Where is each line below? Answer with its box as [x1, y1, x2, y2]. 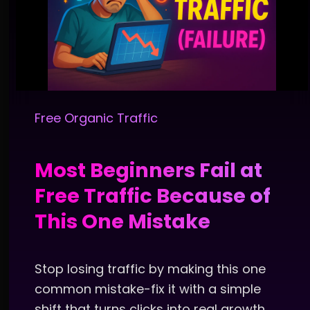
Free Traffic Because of [35, 182, 271, 210]
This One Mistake [35, 208, 210, 236]
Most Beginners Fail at [35, 156, 262, 185]
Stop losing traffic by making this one [35, 260, 266, 278]
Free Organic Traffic [35, 109, 158, 127]
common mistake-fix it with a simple [35, 280, 261, 298]
